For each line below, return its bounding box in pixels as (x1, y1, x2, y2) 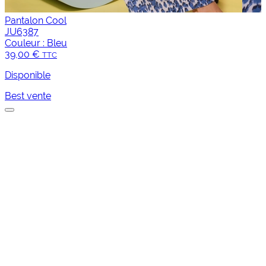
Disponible (5, 69, 50, 81)
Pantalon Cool (5, 15, 66, 27)
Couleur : (5, 37, 45, 49)
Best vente (5, 90, 51, 102)
